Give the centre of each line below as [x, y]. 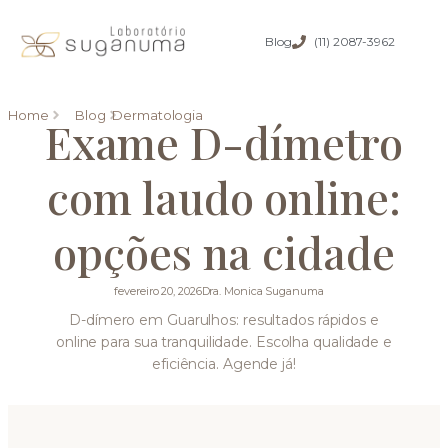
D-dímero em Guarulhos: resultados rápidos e [224, 319]
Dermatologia [158, 114]
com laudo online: [224, 196]
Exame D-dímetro [224, 141]
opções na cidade [224, 251]
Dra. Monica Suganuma [262, 290]
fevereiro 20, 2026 [158, 290]
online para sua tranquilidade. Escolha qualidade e [223, 341]
